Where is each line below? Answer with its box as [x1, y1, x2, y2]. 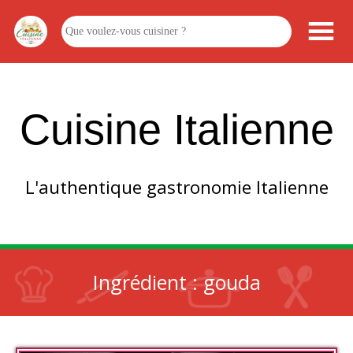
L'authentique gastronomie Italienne [24, 175, 329, 199]
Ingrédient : [92, 269, 203, 295]
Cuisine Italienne [19, 106, 334, 153]
